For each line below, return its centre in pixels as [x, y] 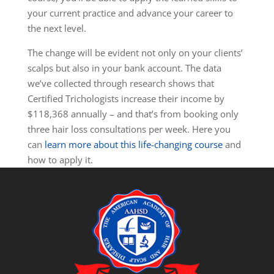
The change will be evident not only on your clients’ [135, 53]
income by [202, 99]
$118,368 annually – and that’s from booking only [133, 114]
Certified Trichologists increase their [104, 99]
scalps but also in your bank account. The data [124, 68]
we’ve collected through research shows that [120, 83]
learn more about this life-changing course [133, 145]
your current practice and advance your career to [130, 13]
